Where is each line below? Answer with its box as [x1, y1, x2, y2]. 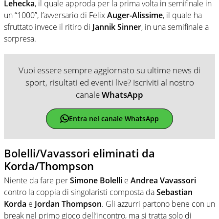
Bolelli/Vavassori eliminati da [4, 145, 155, 160]
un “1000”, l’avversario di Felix [4, 9, 107, 21]
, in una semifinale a [141, 21, 209, 32]
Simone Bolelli [70, 175, 122, 186]
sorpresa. [4, 33, 36, 44]
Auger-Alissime [107, 9, 163, 21]
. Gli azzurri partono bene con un [102, 198, 215, 210]
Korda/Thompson [4, 158, 94, 173]
